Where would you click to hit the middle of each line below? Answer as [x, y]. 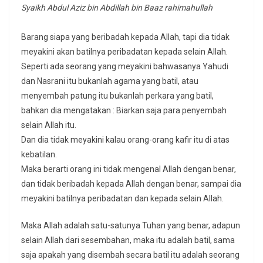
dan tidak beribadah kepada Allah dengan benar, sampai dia [131, 184]
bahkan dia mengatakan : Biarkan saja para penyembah [124, 111]
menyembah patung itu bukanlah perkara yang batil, [117, 96]
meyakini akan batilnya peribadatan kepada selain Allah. [124, 52]
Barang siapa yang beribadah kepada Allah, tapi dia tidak [125, 37]
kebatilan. [39, 155]
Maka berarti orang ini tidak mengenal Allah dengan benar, [129, 169]
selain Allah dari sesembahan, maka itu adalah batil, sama [128, 240]
